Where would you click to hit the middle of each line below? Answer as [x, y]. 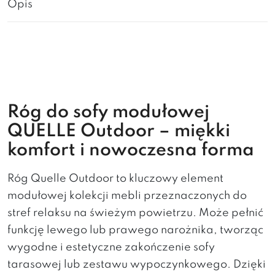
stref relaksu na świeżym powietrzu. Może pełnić [135, 213]
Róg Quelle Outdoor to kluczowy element [115, 179]
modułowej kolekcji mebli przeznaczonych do [127, 196]
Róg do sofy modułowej [108, 113]
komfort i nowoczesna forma [131, 151]
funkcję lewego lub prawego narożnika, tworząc [135, 230]
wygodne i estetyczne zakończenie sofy [111, 247]
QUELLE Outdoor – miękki [119, 132]
